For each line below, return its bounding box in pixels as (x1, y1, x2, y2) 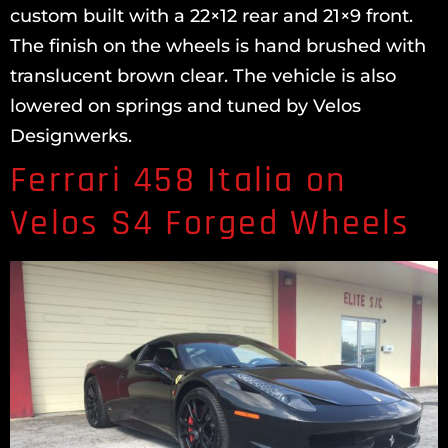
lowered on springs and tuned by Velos (10, 95, 361, 117)
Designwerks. (10, 125, 132, 147)
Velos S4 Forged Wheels (10, 201, 411, 246)
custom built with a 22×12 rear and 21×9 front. (10, 5, 413, 27)
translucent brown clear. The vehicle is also (10, 65, 396, 87)
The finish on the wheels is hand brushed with (10, 35, 426, 57)
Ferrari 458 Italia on (10, 158, 347, 203)
